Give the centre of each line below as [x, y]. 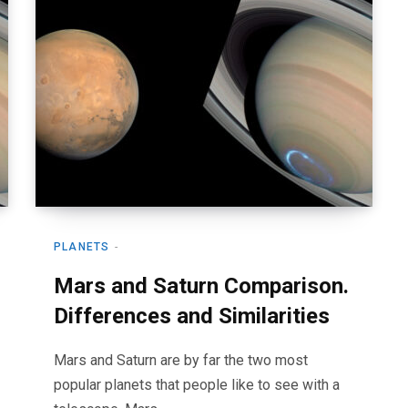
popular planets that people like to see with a [197, 385]
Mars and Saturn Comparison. [201, 286]
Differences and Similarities [192, 316]
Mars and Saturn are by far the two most [181, 360]
